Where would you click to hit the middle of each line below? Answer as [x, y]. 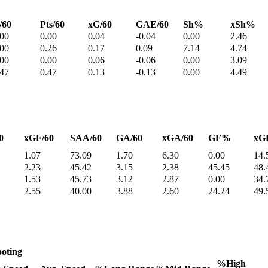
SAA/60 [86, 138]
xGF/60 [39, 138]
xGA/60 [178, 138]
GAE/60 [152, 25]
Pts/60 [52, 25]
